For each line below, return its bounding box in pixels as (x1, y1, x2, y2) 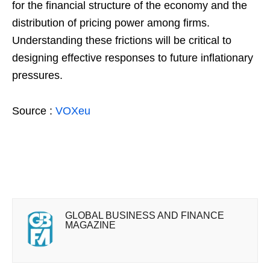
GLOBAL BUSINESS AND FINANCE (65, 210, 224, 221)
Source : (12, 105, 55, 118)
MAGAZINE (65, 220, 116, 231)
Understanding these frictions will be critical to (12, 34, 231, 47)
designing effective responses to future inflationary (12, 52, 253, 64)
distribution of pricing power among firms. (12, 17, 210, 30)
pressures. (12, 69, 63, 82)
